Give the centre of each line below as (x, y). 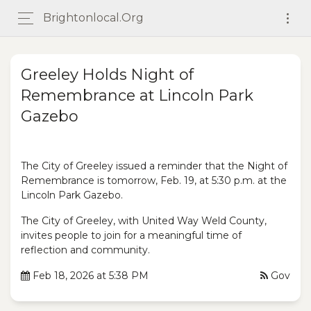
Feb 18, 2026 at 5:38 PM (89, 276)
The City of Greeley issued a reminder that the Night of (154, 166)
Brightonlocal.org (93, 18)
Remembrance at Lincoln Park (137, 95)
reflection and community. (85, 250)
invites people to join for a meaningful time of (131, 235)
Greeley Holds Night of (107, 75)
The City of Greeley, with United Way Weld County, (144, 221)
